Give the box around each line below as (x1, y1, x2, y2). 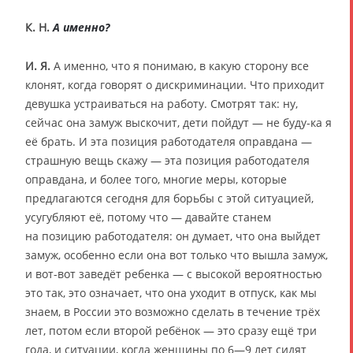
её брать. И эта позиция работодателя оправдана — (25, 133, 312, 149)
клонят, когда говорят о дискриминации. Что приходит (25, 76, 325, 92)
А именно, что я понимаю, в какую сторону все (50, 58, 309, 73)
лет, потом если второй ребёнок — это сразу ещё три (25, 322, 317, 338)
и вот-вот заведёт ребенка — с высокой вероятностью (25, 266, 322, 281)
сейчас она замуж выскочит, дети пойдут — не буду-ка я (25, 114, 332, 130)
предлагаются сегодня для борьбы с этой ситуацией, (25, 190, 314, 206)
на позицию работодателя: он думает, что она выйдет (25, 228, 321, 243)
